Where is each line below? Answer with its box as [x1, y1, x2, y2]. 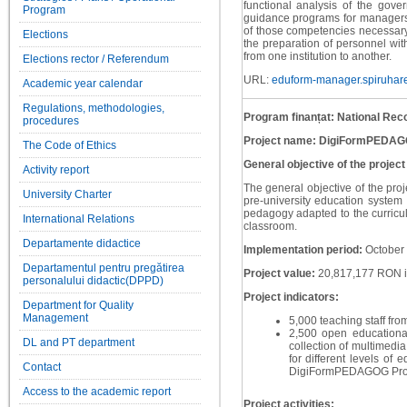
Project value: [243, 267, 318, 281]
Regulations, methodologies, [23, 102, 165, 115]
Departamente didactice [23, 237, 142, 251]
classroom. [243, 220, 297, 233]
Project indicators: [243, 291, 339, 304]
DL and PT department [23, 336, 135, 350]
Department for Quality [23, 299, 134, 313]
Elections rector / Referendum [23, 53, 170, 66]
